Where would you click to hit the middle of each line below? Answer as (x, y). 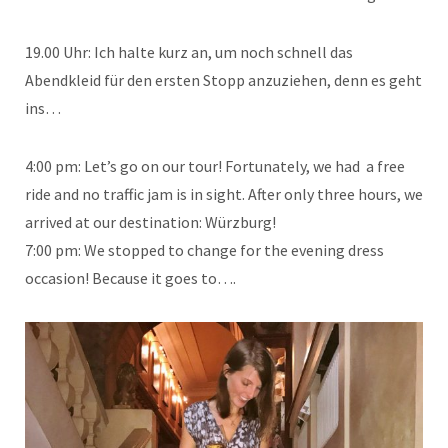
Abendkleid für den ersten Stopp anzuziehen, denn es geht (223, 80)
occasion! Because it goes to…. (130, 278)
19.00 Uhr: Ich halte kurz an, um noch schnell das (189, 52)
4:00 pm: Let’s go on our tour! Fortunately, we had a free (215, 166)
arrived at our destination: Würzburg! (150, 222)
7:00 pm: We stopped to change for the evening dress (204, 250)
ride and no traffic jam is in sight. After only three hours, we (224, 194)
